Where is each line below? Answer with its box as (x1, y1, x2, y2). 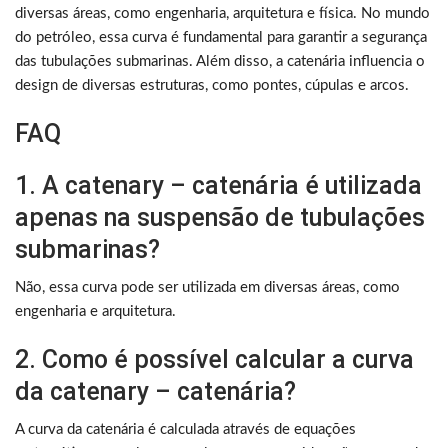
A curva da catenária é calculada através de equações (15, 422, 356, 438)
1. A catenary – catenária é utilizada (15, 171, 422, 201)
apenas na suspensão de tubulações (15, 203, 425, 233)
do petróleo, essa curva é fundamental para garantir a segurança (15, 30, 427, 46)
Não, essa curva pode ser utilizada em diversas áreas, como (15, 280, 400, 296)
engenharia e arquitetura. (15, 304, 176, 320)
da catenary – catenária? (15, 377, 296, 407)
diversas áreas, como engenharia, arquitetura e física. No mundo (15, 6, 430, 22)
